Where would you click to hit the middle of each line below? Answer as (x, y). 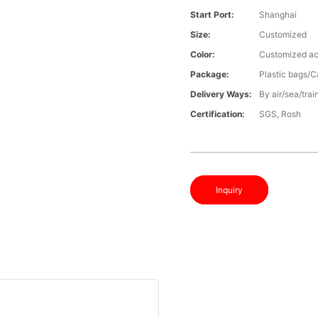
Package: (210, 75)
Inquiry (230, 190)
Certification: (218, 114)
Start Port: (213, 15)
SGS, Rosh (280, 114)
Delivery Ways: (221, 94)
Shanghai (278, 15)
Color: (203, 55)
